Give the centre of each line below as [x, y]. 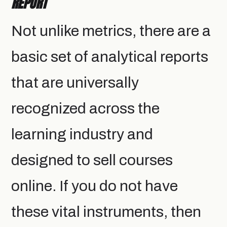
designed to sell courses [92, 160]
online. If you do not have [94, 186]
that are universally [75, 82]
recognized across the [85, 108]
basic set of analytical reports [110, 56]
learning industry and [82, 134]
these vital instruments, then [106, 212]
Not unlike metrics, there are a [111, 31]
